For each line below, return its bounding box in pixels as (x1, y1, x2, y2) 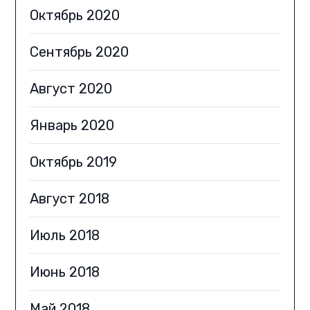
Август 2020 (30, 80, 113, 98)
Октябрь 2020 (30, 7, 120, 24)
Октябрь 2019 (30, 154, 118, 171)
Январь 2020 (30, 117, 115, 134)
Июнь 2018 (30, 264, 100, 281)
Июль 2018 (30, 227, 100, 244)
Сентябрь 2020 (30, 44, 129, 61)
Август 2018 (30, 190, 110, 208)
